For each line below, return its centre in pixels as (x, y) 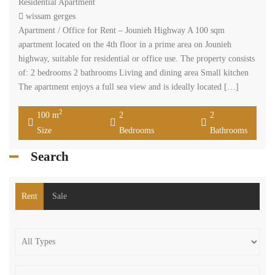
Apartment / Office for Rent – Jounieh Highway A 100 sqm (122, 30)
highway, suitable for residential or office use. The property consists (137, 58)
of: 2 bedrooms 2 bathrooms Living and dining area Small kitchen (134, 72)
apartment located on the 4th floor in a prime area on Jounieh (125, 44)
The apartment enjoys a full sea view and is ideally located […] (129, 87)
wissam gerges (51, 16)
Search (50, 156)
